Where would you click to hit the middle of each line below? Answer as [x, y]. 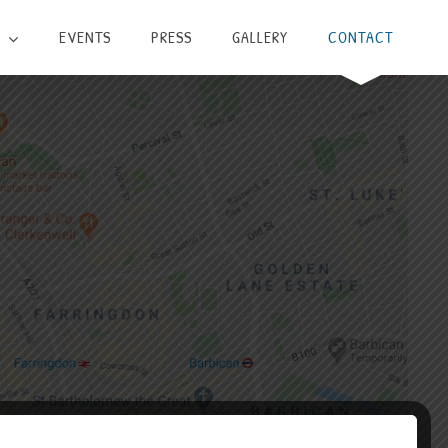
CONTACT [360, 37]
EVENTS [85, 37]
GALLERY [260, 37]
